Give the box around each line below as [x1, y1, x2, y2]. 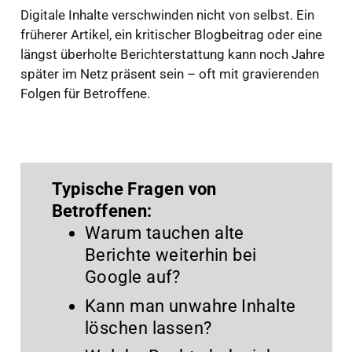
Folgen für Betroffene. [20, 86, 150, 102]
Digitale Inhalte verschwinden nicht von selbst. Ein [20, 7, 314, 24]
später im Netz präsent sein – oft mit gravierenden [20, 66, 319, 82]
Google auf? [85, 267, 181, 288]
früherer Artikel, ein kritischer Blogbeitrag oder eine [20, 27, 322, 43]
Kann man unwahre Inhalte [85, 295, 296, 316]
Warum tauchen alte [85, 223, 244, 244]
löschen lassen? [85, 317, 212, 338]
